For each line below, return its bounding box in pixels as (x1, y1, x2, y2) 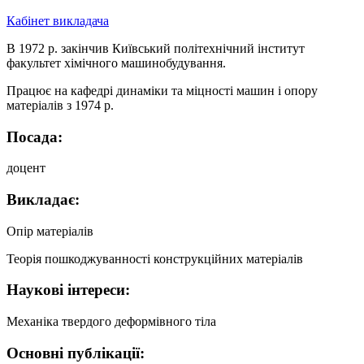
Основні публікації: (6, 344, 145, 362)
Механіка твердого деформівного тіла (6, 314, 216, 329)
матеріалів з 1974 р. (6, 97, 114, 112)
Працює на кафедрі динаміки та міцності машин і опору (6, 83, 318, 97)
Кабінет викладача (6, 13, 109, 28)
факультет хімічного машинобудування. (6, 55, 226, 70)
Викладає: (6, 190, 80, 208)
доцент (6, 161, 45, 175)
